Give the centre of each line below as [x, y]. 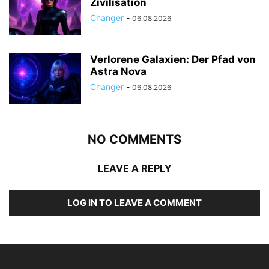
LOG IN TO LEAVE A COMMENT [134, 202]
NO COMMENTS [134, 139]
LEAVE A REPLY [134, 168]
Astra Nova [118, 71]
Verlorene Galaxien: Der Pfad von [173, 59]
